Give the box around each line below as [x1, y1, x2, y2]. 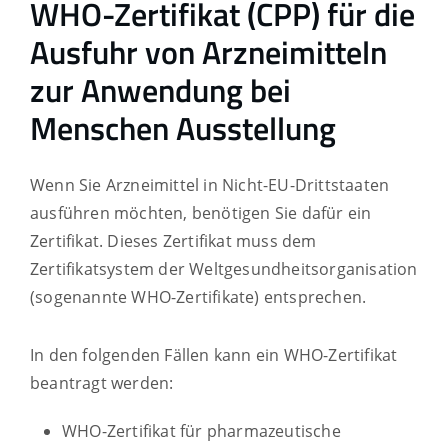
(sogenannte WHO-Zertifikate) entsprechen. [30, 285, 367, 308]
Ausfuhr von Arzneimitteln [30, 28, 387, 77]
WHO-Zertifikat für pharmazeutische [62, 419, 341, 442]
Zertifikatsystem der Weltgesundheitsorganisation [30, 257, 418, 280]
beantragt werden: [30, 371, 174, 394]
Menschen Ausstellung [30, 104, 336, 153]
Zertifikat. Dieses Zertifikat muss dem [30, 229, 317, 252]
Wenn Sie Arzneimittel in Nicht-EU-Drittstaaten [30, 173, 390, 196]
